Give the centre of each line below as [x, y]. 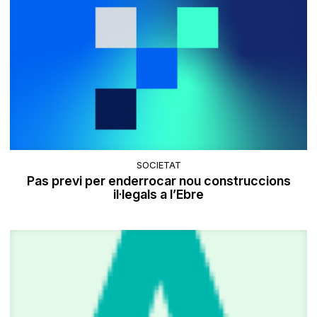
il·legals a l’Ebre [158, 195]
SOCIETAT [158, 165]
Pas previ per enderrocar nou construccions [158, 181]
